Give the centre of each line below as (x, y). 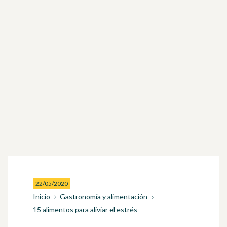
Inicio (42, 197)
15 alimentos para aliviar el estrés (85, 210)
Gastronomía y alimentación (104, 197)
